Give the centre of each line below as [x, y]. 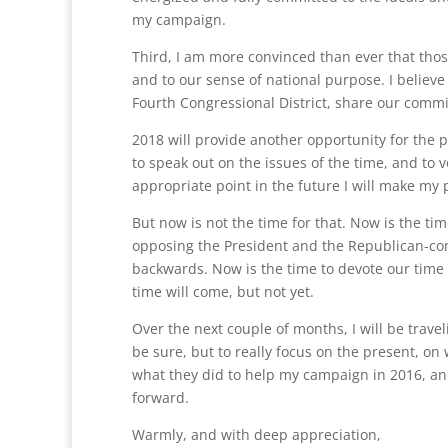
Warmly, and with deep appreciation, [256, 434]
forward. [160, 397]
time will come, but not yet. [223, 291]
